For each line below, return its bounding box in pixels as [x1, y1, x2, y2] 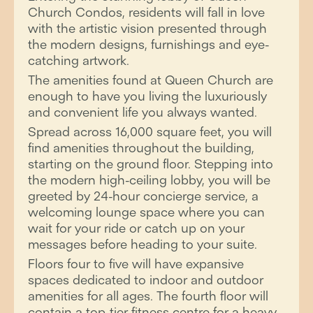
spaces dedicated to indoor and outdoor [28, 272, 263, 288]
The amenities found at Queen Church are [28, 72, 273, 88]
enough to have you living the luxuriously [28, 88, 267, 104]
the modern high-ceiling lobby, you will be [28, 172, 270, 188]
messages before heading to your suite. [28, 236, 257, 252]
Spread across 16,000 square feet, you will [28, 124, 272, 140]
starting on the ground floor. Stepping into [28, 156, 273, 172]
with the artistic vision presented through [28, 20, 267, 36]
